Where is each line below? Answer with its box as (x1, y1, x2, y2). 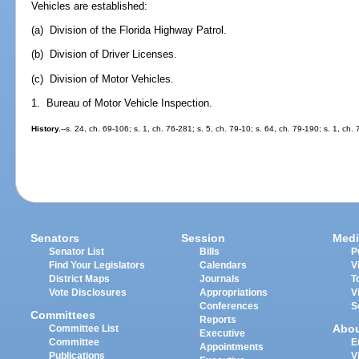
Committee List (49, 324, 119, 334)
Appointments (200, 341, 264, 352)
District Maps (49, 273, 111, 284)
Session (181, 231, 226, 244)
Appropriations (200, 287, 268, 297)
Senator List (49, 246, 105, 256)
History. (31, 124, 62, 134)
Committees (30, 309, 96, 322)
